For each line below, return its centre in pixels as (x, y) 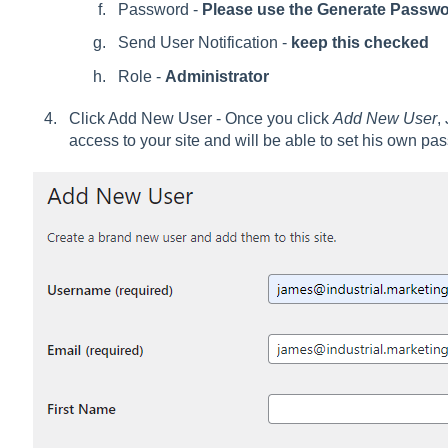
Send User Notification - (204, 43)
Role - (141, 76)
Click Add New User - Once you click (200, 118)
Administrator (216, 76)
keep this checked (359, 43)
